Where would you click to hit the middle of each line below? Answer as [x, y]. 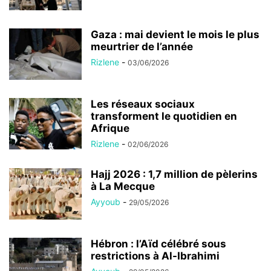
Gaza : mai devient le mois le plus [175, 35]
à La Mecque [123, 187]
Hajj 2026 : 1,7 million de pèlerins [174, 175]
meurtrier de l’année [142, 47]
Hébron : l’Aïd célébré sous [158, 244]
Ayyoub [106, 202]
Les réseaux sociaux [143, 104]
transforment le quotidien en [164, 116]
